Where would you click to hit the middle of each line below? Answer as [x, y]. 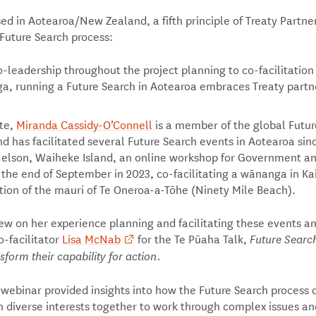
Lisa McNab [91, 238]
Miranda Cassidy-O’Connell [84, 124]
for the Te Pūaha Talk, [192, 238]
